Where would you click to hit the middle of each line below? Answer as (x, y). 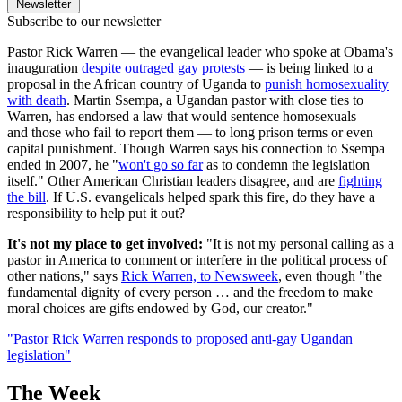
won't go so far (161, 164)
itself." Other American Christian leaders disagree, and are (173, 180)
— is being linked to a (309, 67)
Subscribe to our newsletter (84, 21)
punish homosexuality (327, 83)
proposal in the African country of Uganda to (136, 83)
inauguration (44, 67)
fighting (360, 180)
